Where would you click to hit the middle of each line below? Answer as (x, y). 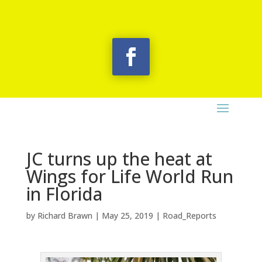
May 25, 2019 (127, 216)
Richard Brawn (65, 216)
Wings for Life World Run (130, 176)
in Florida (64, 194)
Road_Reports (189, 216)
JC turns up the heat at (119, 159)
